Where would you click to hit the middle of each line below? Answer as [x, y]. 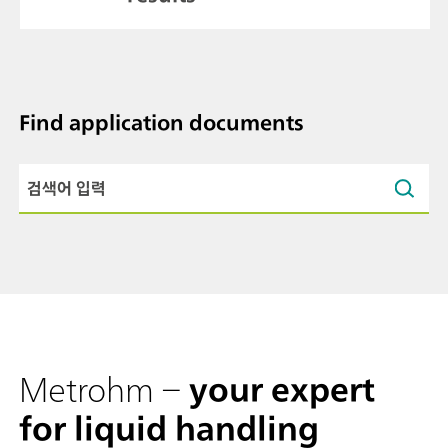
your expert [282, 389]
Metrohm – [104, 389]
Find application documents [161, 123]
